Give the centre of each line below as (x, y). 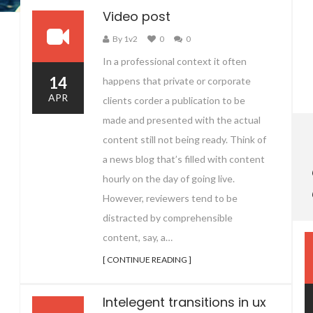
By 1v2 (125, 38)
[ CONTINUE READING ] (147, 259)
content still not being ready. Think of (184, 139)
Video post (137, 16)
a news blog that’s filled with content (184, 159)
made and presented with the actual (182, 119)
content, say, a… (138, 237)
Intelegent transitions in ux (184, 302)
